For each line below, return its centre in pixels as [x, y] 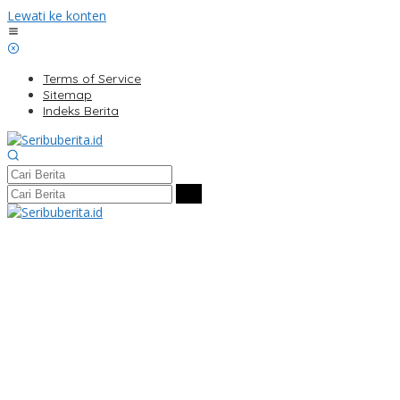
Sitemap [67, 95]
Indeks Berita [81, 111]
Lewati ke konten [57, 16]
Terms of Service [92, 79]
